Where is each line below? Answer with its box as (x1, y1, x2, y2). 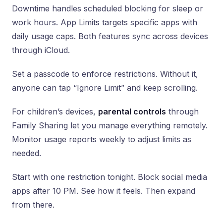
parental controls (98, 107, 166, 116)
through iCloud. (12, 45, 70, 55)
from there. (12, 200, 55, 210)
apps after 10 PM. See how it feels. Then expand (12, 186, 195, 196)
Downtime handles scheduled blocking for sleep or (12, 3, 203, 13)
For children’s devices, (12, 107, 98, 116)
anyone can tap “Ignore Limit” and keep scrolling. (12, 83, 198, 93)
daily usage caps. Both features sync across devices (12, 31, 208, 41)
